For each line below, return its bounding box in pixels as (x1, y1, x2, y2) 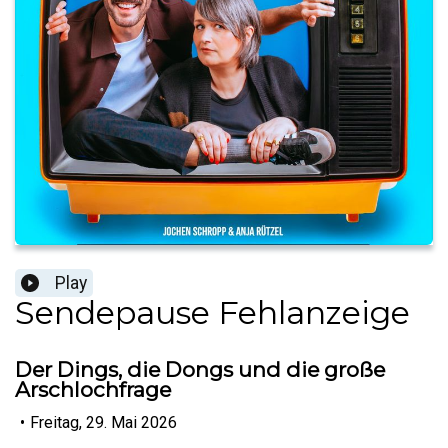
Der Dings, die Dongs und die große (15, 357, 385, 383)
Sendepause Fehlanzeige (15, 293, 410, 333)
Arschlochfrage (15, 377, 171, 403)
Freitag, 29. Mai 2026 (30, 412, 177, 432)
